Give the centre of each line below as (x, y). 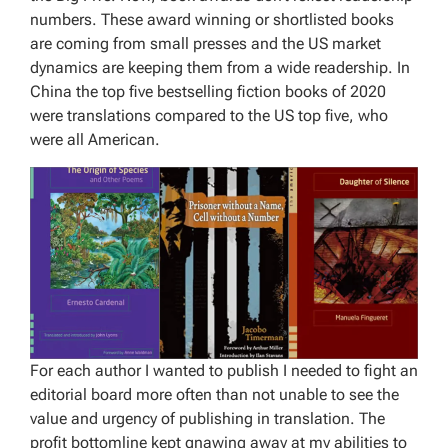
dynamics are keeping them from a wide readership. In (220, 68)
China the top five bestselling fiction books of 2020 (208, 92)
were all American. (95, 140)
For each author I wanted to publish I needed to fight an (224, 370)
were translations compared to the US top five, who (209, 116)
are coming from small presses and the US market (205, 44)
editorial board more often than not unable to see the (214, 394)
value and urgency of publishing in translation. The (207, 418)
